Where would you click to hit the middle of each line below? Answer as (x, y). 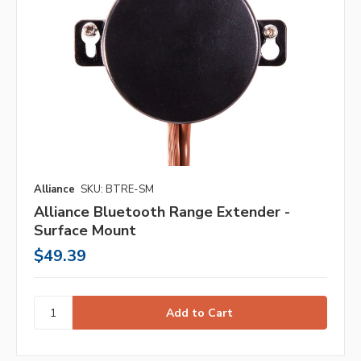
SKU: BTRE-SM (117, 190)
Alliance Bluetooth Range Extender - (162, 212)
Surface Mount (85, 231)
